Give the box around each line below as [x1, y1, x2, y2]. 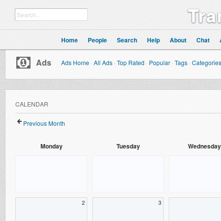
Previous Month [23, 119, 65, 127]
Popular [149, 58, 170, 67]
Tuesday [116, 142, 140, 150]
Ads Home [61, 58, 89, 67]
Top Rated [117, 58, 145, 67]
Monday [40, 142, 63, 150]
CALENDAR [15, 100, 48, 108]
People [88, 36, 107, 44]
